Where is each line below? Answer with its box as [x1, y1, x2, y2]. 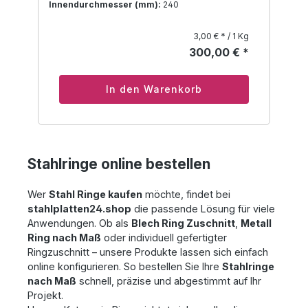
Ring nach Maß [27, 232, 101, 244]
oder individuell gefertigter [101, 232, 227, 244]
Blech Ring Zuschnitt [131, 217, 235, 230]
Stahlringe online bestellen [27, 155, 210, 173]
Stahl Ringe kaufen [49, 188, 142, 201]
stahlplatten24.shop [27, 203, 131, 215]
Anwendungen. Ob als [27, 217, 131, 230]
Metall [241, 217, 272, 230]
